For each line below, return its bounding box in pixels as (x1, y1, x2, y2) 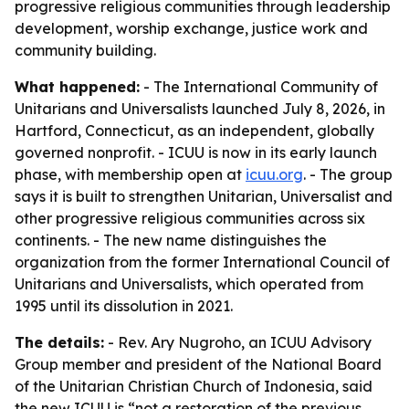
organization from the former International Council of (15, 253, 390, 271)
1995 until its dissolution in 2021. (15, 297, 233, 315)
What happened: (15, 78, 140, 96)
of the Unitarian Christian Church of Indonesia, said (15, 377, 372, 395)
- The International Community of (140, 78, 378, 96)
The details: (15, 333, 104, 351)
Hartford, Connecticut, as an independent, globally (15, 121, 374, 140)
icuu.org (246, 165, 303, 184)
